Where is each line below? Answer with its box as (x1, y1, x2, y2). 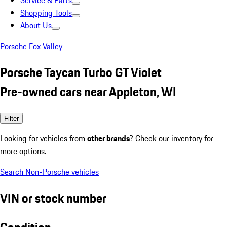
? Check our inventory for (130, 132, 213, 144)
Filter (4, 114, 19, 122)
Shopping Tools (20, 7, 72, 19)
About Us (20, 19, 52, 31)
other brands (87, 132, 130, 144)
